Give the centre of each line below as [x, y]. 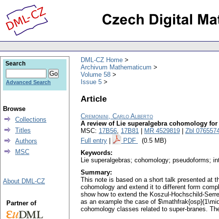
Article [94, 99]
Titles [23, 130]
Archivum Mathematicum [116, 67]
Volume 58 [96, 74]
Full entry [94, 141]
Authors [26, 141]
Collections [31, 120]
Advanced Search [28, 82]
